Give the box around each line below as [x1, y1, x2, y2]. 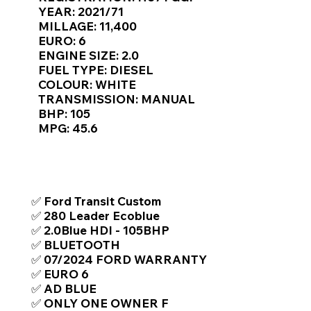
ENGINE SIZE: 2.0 [38, 48, 139, 62]
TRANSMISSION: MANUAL [38, 92, 195, 106]
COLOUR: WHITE [38, 77, 136, 92]
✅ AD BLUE [31, 281, 96, 296]
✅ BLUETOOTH [31, 237, 120, 252]
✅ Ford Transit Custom [31, 194, 161, 208]
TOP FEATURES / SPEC [44, 156, 180, 171]
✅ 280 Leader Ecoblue [31, 208, 160, 223]
